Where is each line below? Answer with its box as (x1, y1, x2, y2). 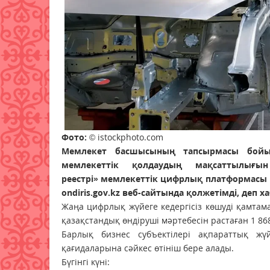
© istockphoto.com (89, 131, 163, 143)
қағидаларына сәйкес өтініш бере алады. (61, 242, 234, 254)
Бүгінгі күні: (61, 256, 110, 268)
